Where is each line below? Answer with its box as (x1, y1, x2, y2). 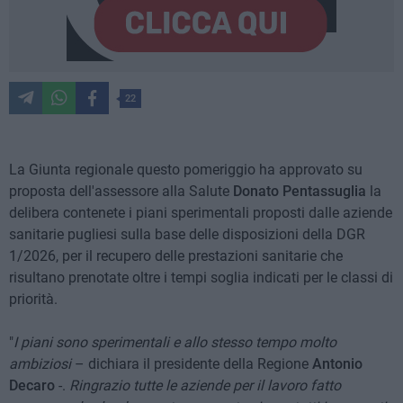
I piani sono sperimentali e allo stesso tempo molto (13, 334, 336, 352)
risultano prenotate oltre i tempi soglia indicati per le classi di (9, 269, 393, 287)
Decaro (9, 377, 55, 395)
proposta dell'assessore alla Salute (9, 183, 233, 201)
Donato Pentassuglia (233, 183, 370, 201)
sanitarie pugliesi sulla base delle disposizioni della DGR (9, 226, 365, 244)
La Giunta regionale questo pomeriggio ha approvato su (9, 161, 363, 179)
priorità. (9, 291, 58, 309)
